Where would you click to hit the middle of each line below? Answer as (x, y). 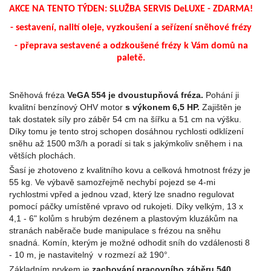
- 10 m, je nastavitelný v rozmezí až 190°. (90, 254)
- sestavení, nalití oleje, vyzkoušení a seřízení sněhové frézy (131, 28)
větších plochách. (42, 155)
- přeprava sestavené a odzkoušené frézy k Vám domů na (131, 46)
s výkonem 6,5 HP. (164, 107)
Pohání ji (221, 95)
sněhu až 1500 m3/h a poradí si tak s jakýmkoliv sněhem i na (126, 143)
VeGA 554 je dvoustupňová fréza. (135, 95)
